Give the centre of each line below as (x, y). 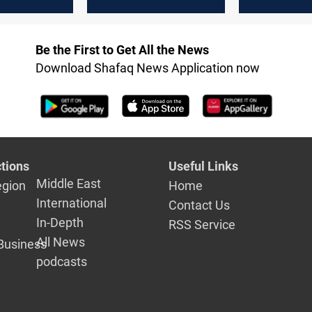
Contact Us (200, 205)
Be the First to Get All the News (122, 49)
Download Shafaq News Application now (147, 68)
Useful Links (204, 166)
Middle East (69, 184)
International (72, 203)
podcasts (62, 262)
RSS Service (202, 225)
